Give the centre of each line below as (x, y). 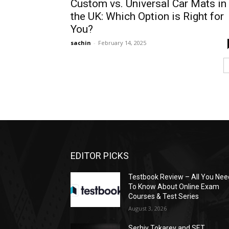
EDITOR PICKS (100, 156)
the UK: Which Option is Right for (147, 16)
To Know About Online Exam (174, 187)
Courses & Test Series (164, 197)
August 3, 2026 (148, 209)
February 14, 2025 (122, 43)
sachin (81, 43)
